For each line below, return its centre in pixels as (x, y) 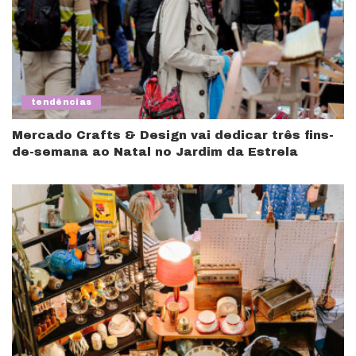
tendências (62, 102)
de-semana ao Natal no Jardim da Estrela (155, 151)
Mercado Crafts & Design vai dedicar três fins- (173, 135)
